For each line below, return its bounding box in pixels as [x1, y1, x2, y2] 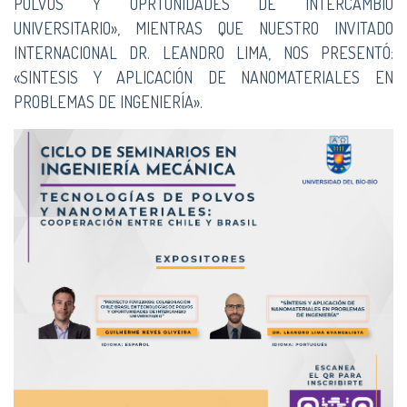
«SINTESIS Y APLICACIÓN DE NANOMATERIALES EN [14, 67, 393, 87]
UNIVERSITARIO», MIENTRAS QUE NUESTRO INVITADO [14, 18, 393, 38]
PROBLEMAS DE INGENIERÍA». [14, 92, 203, 112]
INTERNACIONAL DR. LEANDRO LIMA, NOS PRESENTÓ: [14, 43, 393, 63]
